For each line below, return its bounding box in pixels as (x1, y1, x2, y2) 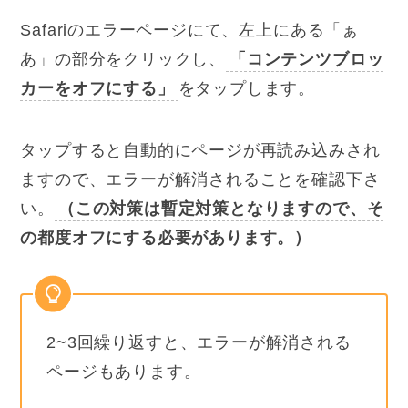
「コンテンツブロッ (229, 50, 384, 69)
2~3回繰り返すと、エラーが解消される (46, 332, 352, 352)
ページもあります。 (46, 362, 201, 381)
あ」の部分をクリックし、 (20, 50, 227, 69)
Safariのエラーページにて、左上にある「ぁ (20, 21, 359, 40)
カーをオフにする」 (20, 79, 175, 98)
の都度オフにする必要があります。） (20, 229, 312, 248)
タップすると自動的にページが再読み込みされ (20, 141, 381, 160)
